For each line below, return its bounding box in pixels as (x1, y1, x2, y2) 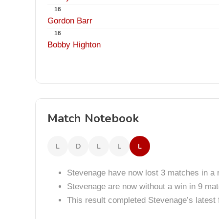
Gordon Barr (47, 16, 92, 25)
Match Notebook (47, 110, 139, 126)
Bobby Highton (47, 40, 101, 49)
